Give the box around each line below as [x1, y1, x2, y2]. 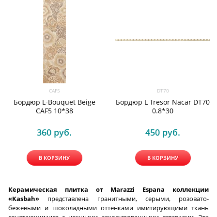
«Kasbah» [8, 194, 40, 203]
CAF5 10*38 [35, 106, 73, 115]
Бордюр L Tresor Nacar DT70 [116, 97, 210, 107]
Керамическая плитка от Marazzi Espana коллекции [8, 185, 209, 194]
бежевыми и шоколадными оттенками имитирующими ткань [8, 203, 209, 212]
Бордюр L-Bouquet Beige [13, 97, 95, 107]
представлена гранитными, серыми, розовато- [39, 194, 209, 203]
